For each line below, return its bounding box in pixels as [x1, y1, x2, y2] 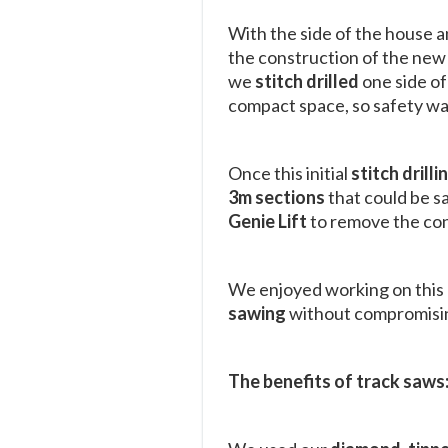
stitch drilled [255, 69, 362, 92]
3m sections [228, 185, 328, 208]
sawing [228, 301, 289, 324]
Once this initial [228, 161, 351, 184]
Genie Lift [228, 209, 310, 232]
